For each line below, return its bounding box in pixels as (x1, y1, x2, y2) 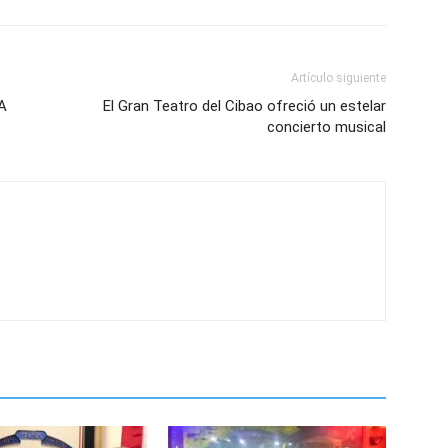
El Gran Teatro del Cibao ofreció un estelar (103, 97, 386, 115)
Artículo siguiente (291, 71, 386, 85)
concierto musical (267, 118, 386, 136)
